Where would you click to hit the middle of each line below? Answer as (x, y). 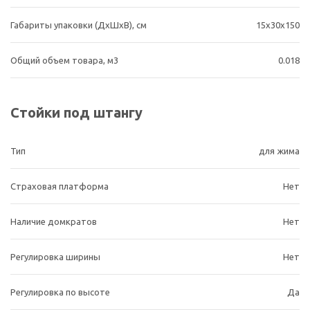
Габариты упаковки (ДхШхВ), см (79, 25)
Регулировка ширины (55, 257)
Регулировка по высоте (60, 292)
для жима (279, 151)
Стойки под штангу (76, 112)
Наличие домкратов (54, 221)
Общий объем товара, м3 (64, 60)
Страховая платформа (60, 186)
